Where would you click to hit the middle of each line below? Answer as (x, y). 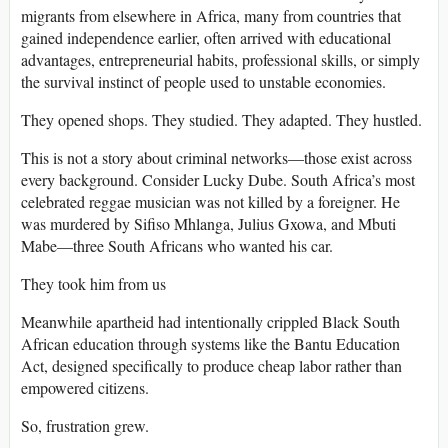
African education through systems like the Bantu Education (210, 344)
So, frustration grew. (85, 426)
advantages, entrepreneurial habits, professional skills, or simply (220, 60)
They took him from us (93, 284)
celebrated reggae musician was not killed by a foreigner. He (210, 202)
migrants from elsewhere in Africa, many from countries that (211, 16)
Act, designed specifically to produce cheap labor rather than (211, 366)
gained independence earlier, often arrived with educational (206, 38)
